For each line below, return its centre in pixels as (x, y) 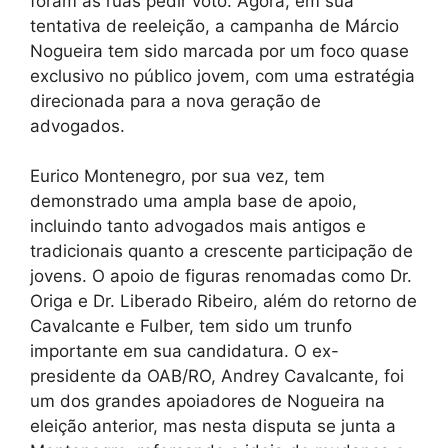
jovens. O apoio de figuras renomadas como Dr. (221, 276)
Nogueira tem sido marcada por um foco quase (219, 50)
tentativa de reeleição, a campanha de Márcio (214, 25)
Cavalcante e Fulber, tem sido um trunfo (191, 326)
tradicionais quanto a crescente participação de (221, 251)
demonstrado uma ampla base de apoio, (193, 201)
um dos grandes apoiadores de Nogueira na (207, 401)
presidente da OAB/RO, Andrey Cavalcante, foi (217, 376)
